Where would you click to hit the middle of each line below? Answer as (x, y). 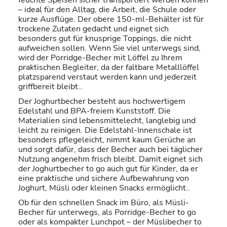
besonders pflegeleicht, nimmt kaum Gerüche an (107, 140)
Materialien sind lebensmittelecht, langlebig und (107, 120)
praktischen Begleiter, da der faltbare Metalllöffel (109, 67)
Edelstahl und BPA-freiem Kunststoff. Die (94, 111)
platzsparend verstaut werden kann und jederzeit (107, 77)
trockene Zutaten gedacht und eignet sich (93, 29)
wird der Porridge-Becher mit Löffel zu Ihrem (100, 58)
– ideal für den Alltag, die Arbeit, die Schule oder (107, 9)
